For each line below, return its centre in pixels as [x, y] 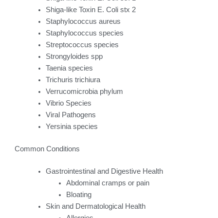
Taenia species [69, 68]
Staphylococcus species [84, 33]
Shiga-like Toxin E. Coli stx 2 [91, 9]
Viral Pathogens [71, 115]
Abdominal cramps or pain [108, 183]
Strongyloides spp [74, 56]
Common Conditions [47, 149]
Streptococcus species [82, 45]
